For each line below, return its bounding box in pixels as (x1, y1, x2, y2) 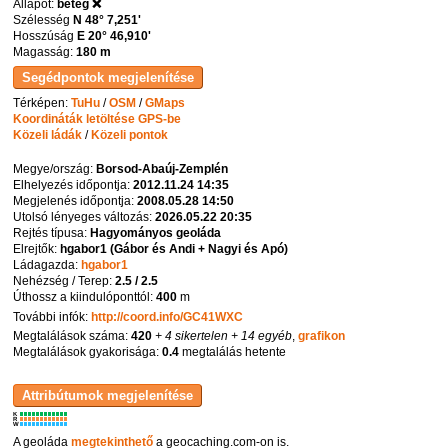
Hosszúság (13, 28, 78, 43)
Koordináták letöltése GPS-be (13, 111, 182, 126)
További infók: (13, 309, 92, 324)
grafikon (298, 329, 346, 344)
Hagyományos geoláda (90, 225, 222, 240)
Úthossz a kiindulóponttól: (13, 289, 157, 304)
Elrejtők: (13, 241, 61, 256)
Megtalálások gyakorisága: (13, 345, 163, 360)
